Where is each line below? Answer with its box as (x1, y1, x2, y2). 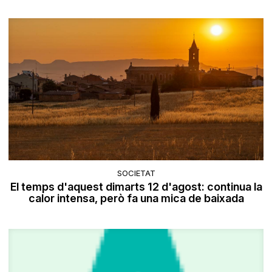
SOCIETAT (117, 168, 155, 178)
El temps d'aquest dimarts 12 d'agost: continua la (10, 180, 262, 194)
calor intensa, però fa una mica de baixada (28, 192, 244, 205)
